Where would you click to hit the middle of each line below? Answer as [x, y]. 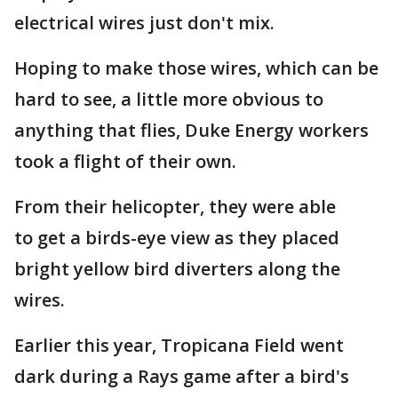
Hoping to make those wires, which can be [196, 68]
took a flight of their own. [125, 161]
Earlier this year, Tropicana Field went [179, 345]
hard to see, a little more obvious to [169, 99]
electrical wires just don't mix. [144, 23]
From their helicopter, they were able [175, 207]
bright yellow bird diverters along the [177, 269]
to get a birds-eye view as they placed [177, 238]
